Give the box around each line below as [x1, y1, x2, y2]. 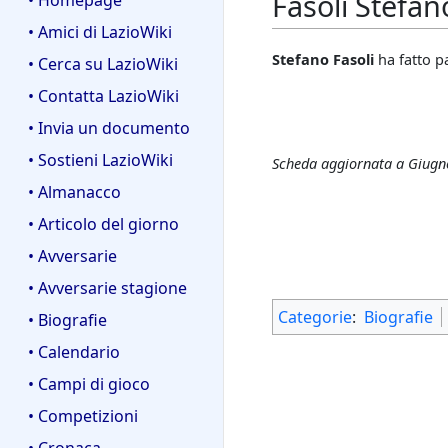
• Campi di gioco [28, 372, 150, 395]
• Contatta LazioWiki [28, 85, 179, 108]
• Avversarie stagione [28, 276, 187, 299]
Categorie [278, 306, 352, 329]
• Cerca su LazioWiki [28, 53, 178, 76]
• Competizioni [28, 404, 138, 427]
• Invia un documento [28, 117, 190, 140]
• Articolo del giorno [28, 213, 179, 236]
